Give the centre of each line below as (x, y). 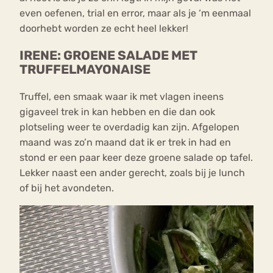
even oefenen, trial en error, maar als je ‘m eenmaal (135, 13)
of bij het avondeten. (68, 188)
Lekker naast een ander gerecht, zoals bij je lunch (132, 173)
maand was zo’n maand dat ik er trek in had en (125, 143)
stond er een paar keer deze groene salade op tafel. (136, 158)
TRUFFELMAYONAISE (85, 69)
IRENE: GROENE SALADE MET (108, 55)
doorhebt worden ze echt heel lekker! (104, 28)
